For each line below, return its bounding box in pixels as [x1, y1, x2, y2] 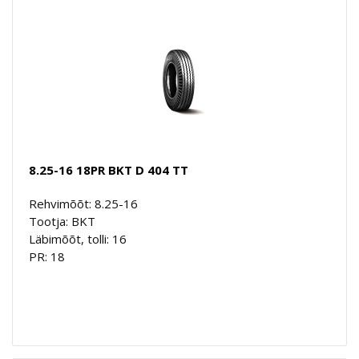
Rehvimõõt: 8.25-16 [29, 195, 138, 212]
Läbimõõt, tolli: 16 [29, 230, 127, 247]
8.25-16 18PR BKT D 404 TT [29, 161, 188, 178]
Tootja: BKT [29, 212, 95, 229]
